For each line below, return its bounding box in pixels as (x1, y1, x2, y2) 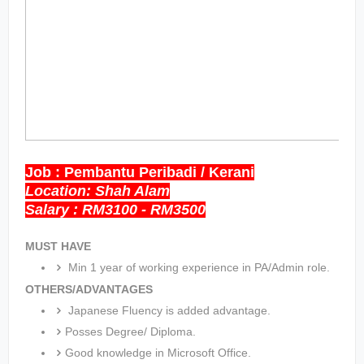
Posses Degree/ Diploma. (65, 325, 196, 338)
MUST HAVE (25, 240, 91, 253)
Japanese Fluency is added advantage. (65, 304, 271, 317)
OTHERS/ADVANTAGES (25, 283, 153, 296)
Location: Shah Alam (25, 183, 170, 199)
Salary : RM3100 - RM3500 (25, 201, 206, 218)
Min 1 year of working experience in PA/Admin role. (65, 261, 330, 274)
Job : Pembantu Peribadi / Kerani (25, 164, 254, 180)
